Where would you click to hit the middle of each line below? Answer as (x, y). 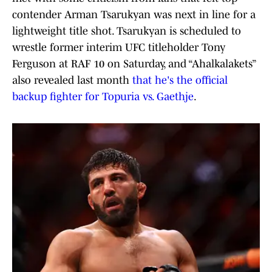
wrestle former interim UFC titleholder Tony (119, 48)
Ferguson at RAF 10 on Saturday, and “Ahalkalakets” (134, 64)
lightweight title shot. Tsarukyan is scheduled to (127, 31)
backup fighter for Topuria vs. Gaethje (103, 97)
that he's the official (180, 80)
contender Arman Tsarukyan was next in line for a (134, 15)
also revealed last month (72, 80)
